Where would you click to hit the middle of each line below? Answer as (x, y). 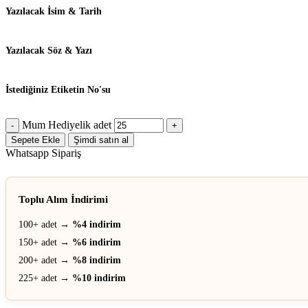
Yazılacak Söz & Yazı (49, 50)
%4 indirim (97, 224)
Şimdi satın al (101, 140)
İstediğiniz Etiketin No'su (58, 89)
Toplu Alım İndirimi (63, 199)
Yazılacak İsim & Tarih (54, 11)
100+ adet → (45, 224)
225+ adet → (45, 278)
